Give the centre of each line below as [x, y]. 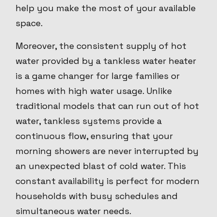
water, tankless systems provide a [89, 121]
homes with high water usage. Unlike [94, 91]
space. [29, 23]
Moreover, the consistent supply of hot [101, 46]
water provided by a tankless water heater [106, 61]
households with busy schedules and [97, 196]
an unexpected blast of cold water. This [101, 166]
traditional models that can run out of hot [107, 106]
